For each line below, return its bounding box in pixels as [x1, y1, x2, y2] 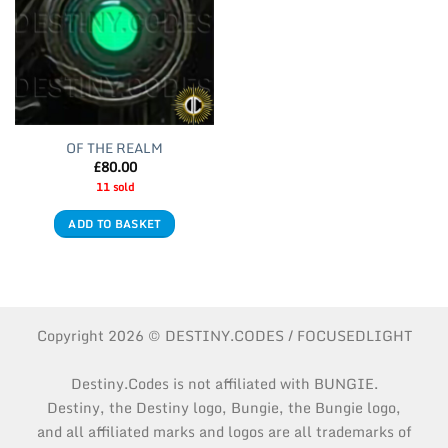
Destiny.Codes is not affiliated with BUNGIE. [70, 372, 378, 396]
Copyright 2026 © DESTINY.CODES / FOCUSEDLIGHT [36, 324, 412, 348]
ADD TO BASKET [68, 215, 161, 234]
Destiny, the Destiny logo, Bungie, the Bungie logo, [47, 396, 401, 420]
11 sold [95, 178, 134, 197]
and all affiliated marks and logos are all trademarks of [36, 420, 412, 444]
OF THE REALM [66, 136, 163, 159]
